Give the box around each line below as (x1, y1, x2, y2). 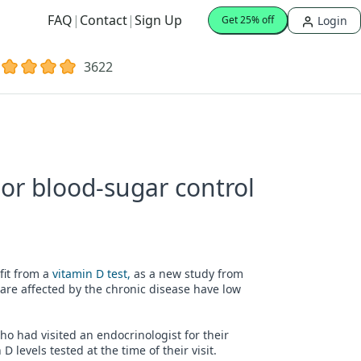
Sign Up (135, 11, 182, 30)
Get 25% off (222, 13, 274, 27)
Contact (80, 11, 127, 30)
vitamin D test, (52, 265, 134, 281)
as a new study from (134, 265, 243, 281)
